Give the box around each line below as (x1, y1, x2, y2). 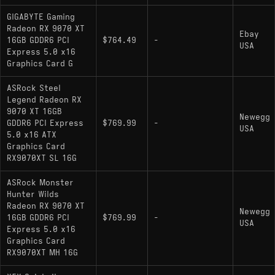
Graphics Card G (7, 58, 73, 69)
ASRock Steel (7, 83, 61, 93)
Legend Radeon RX (7, 95, 82, 105)
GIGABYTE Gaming (7, 12, 75, 22)
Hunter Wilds (7, 189, 59, 199)
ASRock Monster (7, 177, 74, 188)
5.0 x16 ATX (7, 130, 56, 140)
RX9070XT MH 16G (7, 247, 78, 258)
